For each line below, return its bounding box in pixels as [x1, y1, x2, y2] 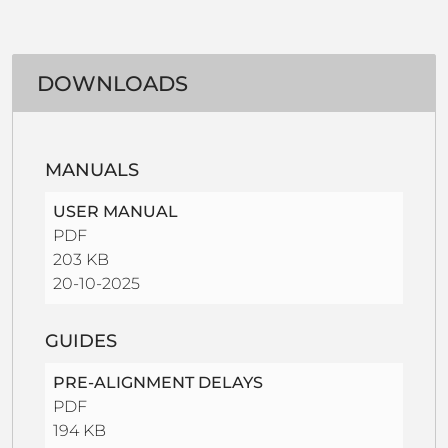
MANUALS [45, 158, 139, 181]
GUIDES [45, 329, 117, 352]
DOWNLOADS [37, 71, 188, 97]
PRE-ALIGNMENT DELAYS [53, 372, 263, 392]
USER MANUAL [53, 201, 178, 221]
